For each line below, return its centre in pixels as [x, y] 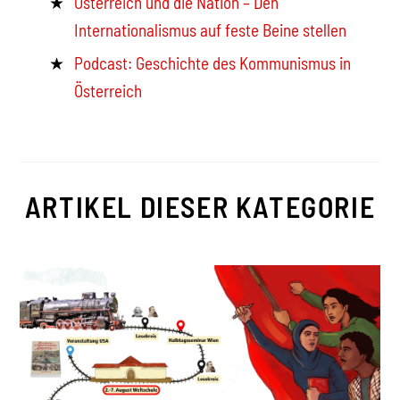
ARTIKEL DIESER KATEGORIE [200, 207]
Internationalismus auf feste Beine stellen [211, 30]
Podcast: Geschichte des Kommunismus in [213, 62]
